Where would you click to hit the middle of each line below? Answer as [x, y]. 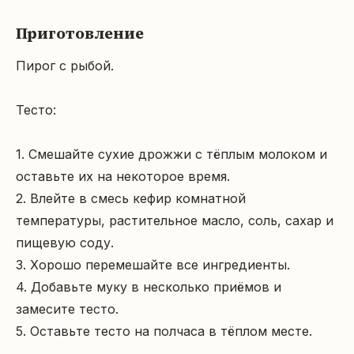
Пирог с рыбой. [65, 66]
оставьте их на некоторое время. [123, 176]
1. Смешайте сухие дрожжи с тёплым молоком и [171, 154]
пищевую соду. [65, 243]
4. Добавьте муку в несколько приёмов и [149, 287]
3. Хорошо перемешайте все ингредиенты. [153, 265]
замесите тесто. [67, 309]
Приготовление [80, 33]
